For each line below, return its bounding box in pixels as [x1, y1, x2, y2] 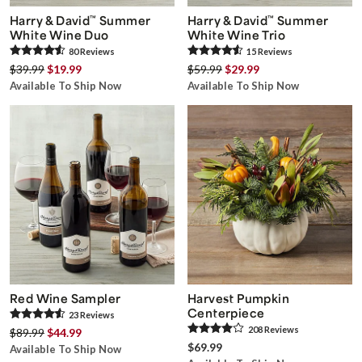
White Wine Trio [187, 27, 286, 42]
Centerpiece [187, 305, 265, 321]
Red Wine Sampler [10, 291, 121, 306]
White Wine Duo [10, 27, 109, 42]
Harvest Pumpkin [187, 291, 290, 306]
